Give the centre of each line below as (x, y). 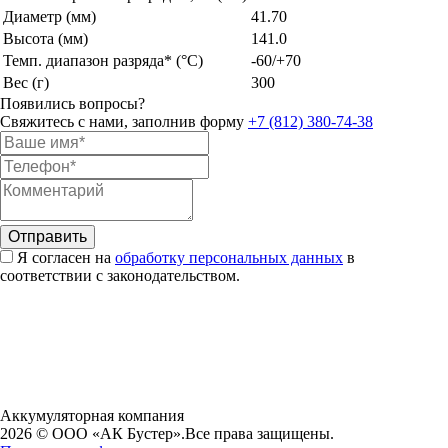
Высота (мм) (45, 38)
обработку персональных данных (229, 257)
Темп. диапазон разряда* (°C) (103, 60)
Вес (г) (26, 82)
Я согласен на (66, 257)
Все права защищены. (259, 433)
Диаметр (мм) (49, 16)
